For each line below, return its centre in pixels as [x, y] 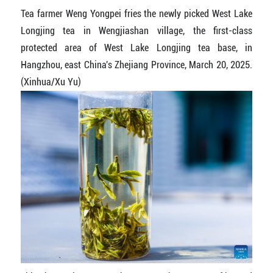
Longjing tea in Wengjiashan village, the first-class [136, 31]
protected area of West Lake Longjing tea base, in [136, 48]
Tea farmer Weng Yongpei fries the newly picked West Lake [136, 14]
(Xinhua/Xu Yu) [51, 82]
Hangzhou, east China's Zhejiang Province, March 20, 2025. [136, 65]
